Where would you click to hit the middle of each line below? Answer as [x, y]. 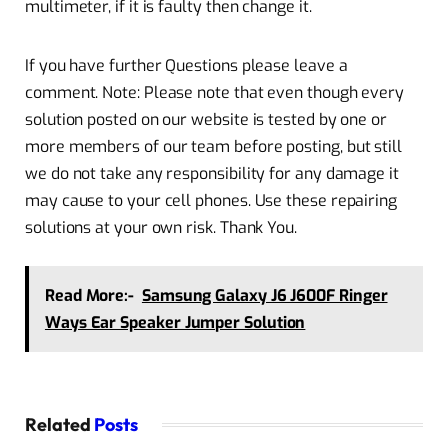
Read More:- [89, 295]
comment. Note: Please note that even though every [215, 93]
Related [59, 424]
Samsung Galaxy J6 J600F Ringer [264, 295]
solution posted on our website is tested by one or [206, 120]
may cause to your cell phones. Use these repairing [211, 201]
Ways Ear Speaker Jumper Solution [175, 322]
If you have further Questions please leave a [186, 66]
